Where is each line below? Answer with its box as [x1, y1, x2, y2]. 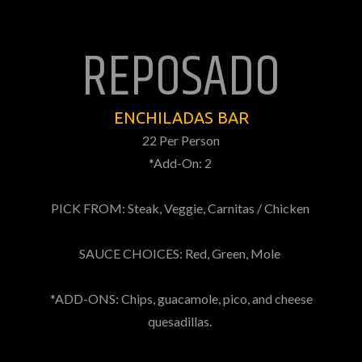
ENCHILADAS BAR [113, 108, 249, 127]
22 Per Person [142, 133, 220, 148]
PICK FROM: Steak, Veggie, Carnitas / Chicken [50, 200, 312, 216]
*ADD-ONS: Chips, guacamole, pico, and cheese [49, 291, 313, 306]
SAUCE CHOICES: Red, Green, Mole [79, 246, 283, 261]
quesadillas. [148, 314, 214, 329]
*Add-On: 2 [148, 155, 214, 170]
